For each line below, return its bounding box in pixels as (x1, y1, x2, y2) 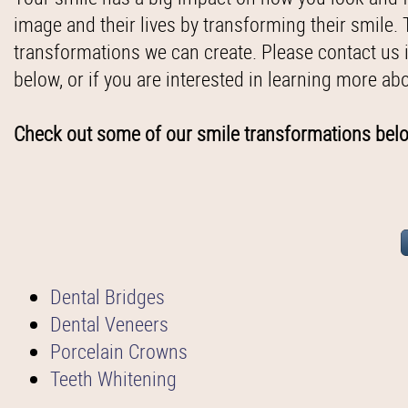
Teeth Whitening (50, 365, 177, 392)
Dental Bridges (50, 283, 165, 310)
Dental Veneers (50, 311, 168, 337)
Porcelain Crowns (50, 338, 188, 364)
